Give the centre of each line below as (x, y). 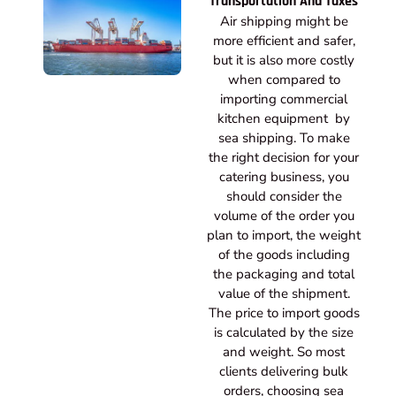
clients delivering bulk (284, 372)
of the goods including (284, 255)
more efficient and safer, (284, 41)
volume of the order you (284, 216)
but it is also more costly (284, 61)
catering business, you (284, 177)
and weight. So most (284, 352)
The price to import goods (284, 313)
